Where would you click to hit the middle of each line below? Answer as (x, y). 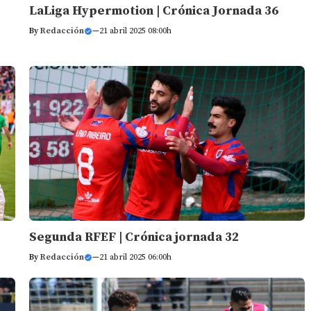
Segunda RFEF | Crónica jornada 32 (134, 237)
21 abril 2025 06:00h (135, 258)
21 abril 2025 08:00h (135, 31)
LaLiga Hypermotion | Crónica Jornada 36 (153, 10)
